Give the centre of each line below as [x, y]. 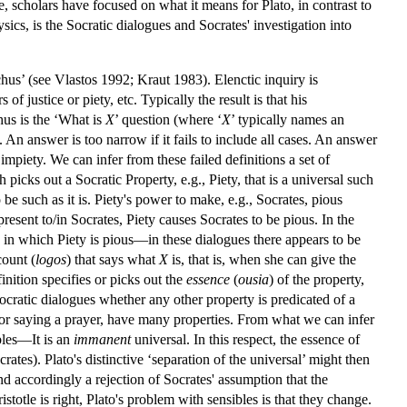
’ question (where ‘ [168, 119]
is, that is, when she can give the [262, 259]
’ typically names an [288, 119]
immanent [102, 339]
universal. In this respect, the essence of [245, 339]
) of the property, [317, 279]
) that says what [113, 259]
